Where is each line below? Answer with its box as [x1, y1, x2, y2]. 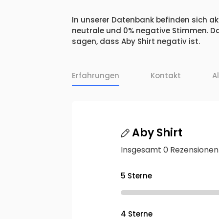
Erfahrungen [72, 70, 119, 81]
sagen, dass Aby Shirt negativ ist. [72, 36, 200, 47]
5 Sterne [121, 171, 152, 181]
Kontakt [151, 70, 181, 81]
